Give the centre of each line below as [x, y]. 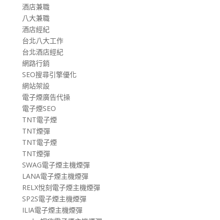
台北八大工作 [42, 41]
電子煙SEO [39, 109]
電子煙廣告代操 [46, 97]
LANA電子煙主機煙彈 [55, 176]
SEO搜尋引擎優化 [49, 75]
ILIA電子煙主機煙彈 [52, 210]
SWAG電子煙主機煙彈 [56, 165]
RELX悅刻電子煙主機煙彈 [61, 188]
